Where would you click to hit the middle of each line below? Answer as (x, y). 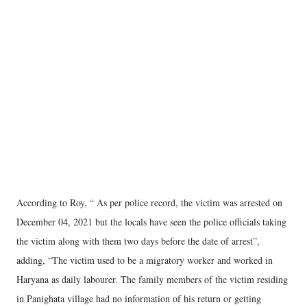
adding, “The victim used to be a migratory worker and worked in (145, 260)
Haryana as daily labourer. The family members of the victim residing (152, 279)
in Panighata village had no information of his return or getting (139, 298)
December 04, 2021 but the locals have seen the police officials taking (151, 222)
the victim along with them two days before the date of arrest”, (138, 241)
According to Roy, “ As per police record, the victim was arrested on (149, 202)
